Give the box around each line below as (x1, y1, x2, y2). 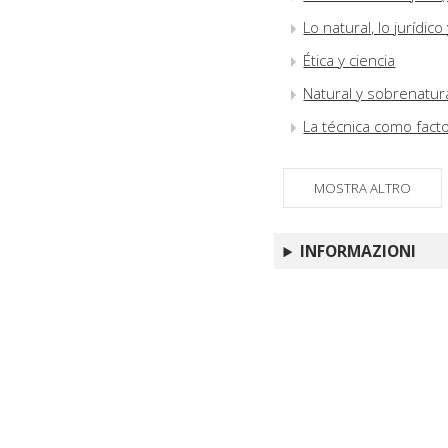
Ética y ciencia (303, 50, 396, 71)
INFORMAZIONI (300, 240, 417, 263)
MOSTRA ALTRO (314, 179, 412, 198)
